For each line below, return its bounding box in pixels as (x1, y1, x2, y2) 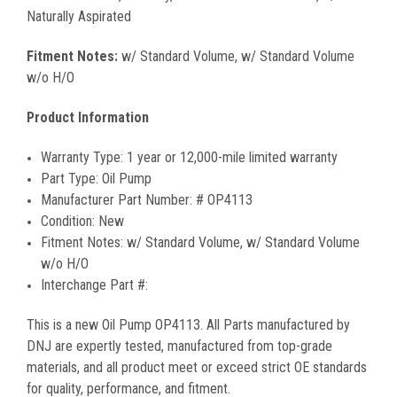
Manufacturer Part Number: (41, 191, 197, 208)
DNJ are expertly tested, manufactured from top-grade (27, 337, 332, 354)
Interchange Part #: (41, 276, 152, 293)
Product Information (27, 108, 149, 126)
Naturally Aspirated (27, 7, 131, 25)
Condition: (41, 212, 99, 230)
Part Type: (41, 169, 103, 187)
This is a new (27, 315, 102, 333)
